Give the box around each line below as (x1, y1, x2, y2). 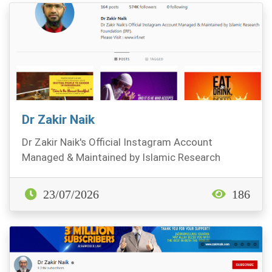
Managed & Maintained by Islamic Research (22, 151, 220, 163)
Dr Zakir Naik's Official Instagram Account (22, 136, 212, 148)
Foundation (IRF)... (22, 166, 106, 178)
